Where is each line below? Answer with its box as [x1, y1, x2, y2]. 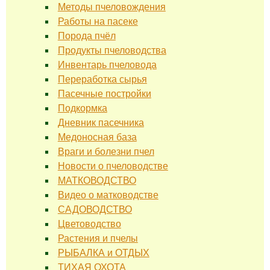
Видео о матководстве [57, 189, 159, 200]
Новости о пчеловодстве [57, 160, 168, 171]
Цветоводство [57, 218, 121, 229]
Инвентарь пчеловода [57, 59, 157, 70]
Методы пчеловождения [57, 1, 166, 12]
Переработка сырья [57, 74, 147, 84]
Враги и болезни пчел [57, 146, 154, 157]
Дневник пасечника [57, 117, 144, 128]
